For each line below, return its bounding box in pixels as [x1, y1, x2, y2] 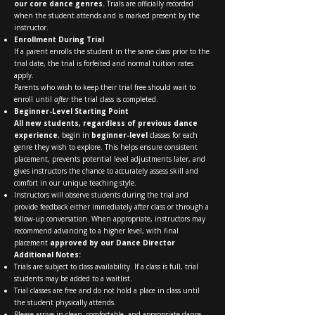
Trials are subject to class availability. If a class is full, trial [14, 261, 198, 271]
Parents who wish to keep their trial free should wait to [14, 82, 195, 92]
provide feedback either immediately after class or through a [14, 201, 209, 212]
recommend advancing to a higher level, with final [14, 225, 179, 236]
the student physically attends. [14, 297, 116, 307]
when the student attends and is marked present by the [14, 10, 200, 20]
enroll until [14, 94, 54, 104]
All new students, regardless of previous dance [14, 117, 198, 128]
